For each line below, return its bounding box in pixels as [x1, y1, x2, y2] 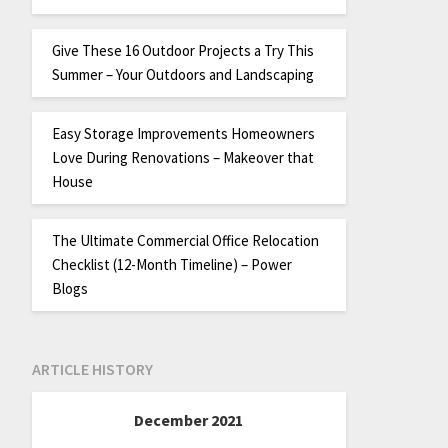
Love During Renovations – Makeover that [51, 147, 314, 167]
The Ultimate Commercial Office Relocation [51, 230, 319, 250]
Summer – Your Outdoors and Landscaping [51, 64, 314, 84]
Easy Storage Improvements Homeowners [51, 123, 315, 143]
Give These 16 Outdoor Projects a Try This [51, 40, 314, 60]
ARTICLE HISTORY [31, 359, 153, 380]
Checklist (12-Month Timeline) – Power [51, 254, 292, 274]
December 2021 [134, 410, 244, 431]
